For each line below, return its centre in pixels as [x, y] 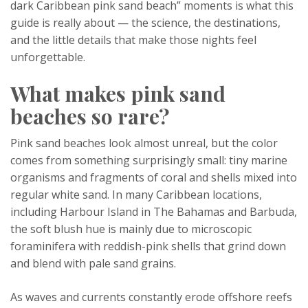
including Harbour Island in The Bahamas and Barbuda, [154, 212]
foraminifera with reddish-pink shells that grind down [148, 246]
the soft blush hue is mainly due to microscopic [131, 229]
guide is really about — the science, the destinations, [145, 23]
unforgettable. [48, 57]
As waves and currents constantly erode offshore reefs [151, 297]
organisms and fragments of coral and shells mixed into [154, 177]
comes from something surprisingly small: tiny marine [149, 160]
